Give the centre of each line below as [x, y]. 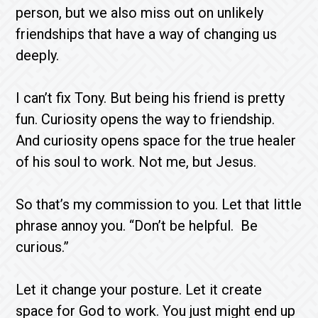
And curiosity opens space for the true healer [156, 140]
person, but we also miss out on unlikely [140, 12]
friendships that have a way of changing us [147, 34]
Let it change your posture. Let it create [139, 289]
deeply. [41, 55]
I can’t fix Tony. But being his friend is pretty [150, 98]
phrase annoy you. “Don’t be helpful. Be [137, 225]
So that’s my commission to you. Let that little [159, 204]
